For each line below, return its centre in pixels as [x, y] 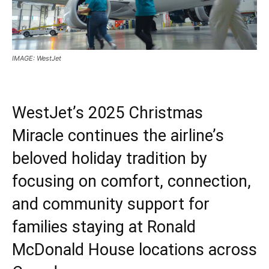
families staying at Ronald [104, 227]
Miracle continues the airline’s [118, 135]
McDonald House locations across [134, 249]
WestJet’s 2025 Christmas [107, 113]
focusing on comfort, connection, [131, 181]
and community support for [111, 204]
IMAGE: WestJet [37, 58]
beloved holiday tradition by [110, 158]
